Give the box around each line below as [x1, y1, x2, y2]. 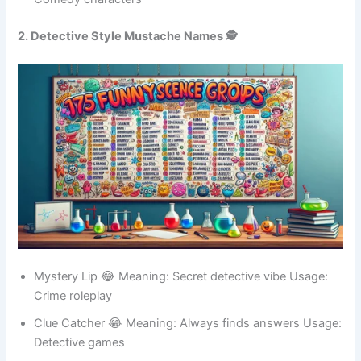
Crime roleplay [34, 305, 113, 321]
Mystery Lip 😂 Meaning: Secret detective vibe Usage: [34, 286, 329, 301]
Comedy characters [34, 9, 143, 24]
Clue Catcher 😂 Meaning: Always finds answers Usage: [34, 333, 342, 348]
